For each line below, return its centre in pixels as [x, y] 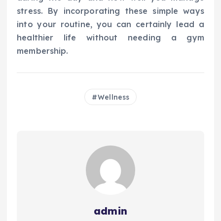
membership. [43, 51]
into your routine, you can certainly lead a [110, 24]
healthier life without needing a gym [110, 38]
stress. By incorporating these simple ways [110, 11]
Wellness [114, 97]
